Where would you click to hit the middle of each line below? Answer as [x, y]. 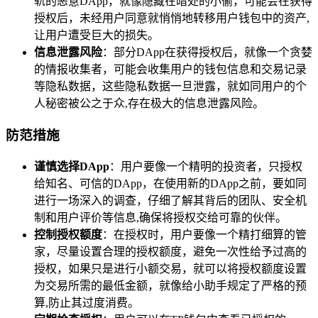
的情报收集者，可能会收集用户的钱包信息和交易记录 [170, 70]
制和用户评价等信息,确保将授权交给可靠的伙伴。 [160, 217]
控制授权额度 [68, 234]
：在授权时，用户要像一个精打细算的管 [204, 234]
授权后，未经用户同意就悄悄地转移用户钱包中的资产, [172, 18]
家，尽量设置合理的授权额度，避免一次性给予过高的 [170, 251]
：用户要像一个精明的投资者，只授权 [206, 166]
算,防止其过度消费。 [87, 302]
